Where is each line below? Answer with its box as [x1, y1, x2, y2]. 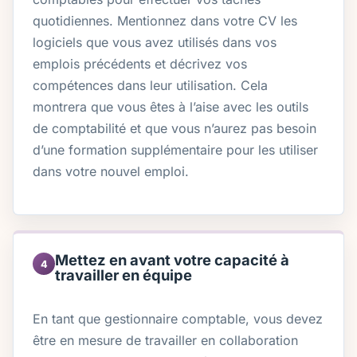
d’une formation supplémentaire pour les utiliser [33, 142, 318, 159]
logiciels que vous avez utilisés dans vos [33, 34, 277, 51]
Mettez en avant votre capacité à [55, 251, 289, 269]
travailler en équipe [55, 266, 192, 284]
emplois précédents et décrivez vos [33, 56, 247, 73]
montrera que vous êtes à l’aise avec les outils [33, 99, 308, 116]
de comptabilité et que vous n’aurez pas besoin [33, 120, 316, 137]
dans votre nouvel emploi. [33, 163, 189, 180]
